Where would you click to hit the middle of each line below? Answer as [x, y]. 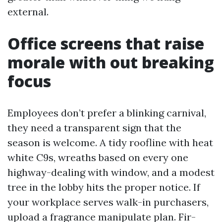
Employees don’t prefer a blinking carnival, [107, 113]
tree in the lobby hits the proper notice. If [104, 187]
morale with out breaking [111, 62]
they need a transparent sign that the [94, 128]
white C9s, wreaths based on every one [98, 158]
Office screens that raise [106, 44]
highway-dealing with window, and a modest [111, 172]
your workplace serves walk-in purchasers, [108, 202]
